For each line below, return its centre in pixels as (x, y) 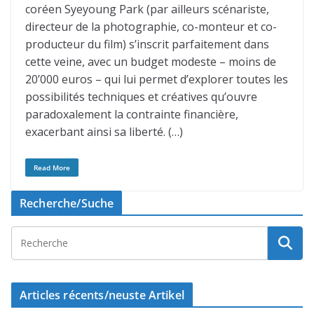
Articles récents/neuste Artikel (102, 295)
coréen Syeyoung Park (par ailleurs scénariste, (147, 9)
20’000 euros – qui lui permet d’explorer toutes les (157, 79)
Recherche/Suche (67, 203)
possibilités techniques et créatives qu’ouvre (141, 97)
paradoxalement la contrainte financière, (132, 114)
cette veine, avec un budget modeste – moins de (151, 62)
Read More (52, 168)
